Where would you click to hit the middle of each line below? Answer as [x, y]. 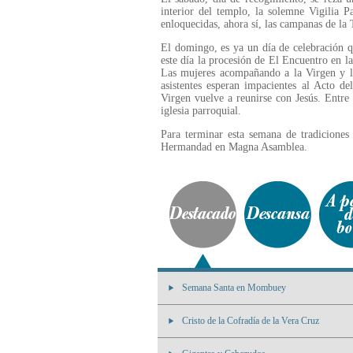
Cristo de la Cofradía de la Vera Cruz [251, 321]
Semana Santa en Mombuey [234, 288]
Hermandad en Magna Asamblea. [234, 147]
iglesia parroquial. [201, 111]
